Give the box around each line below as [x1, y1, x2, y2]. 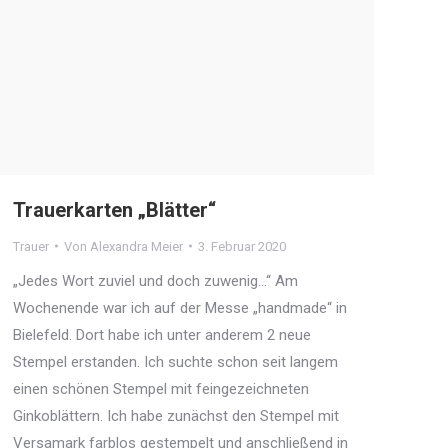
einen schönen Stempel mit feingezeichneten [13, 379, 309, 398]
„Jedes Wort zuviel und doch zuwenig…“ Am [13, 271, 298, 290]
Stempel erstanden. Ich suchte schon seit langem [13, 352, 338, 371]
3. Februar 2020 [198, 238, 286, 254]
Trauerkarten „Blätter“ [13, 197, 216, 222]
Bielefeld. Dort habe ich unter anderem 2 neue [13, 325, 311, 344]
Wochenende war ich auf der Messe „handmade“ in [13, 298, 347, 317]
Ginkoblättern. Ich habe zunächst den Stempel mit [13, 406, 339, 425]
